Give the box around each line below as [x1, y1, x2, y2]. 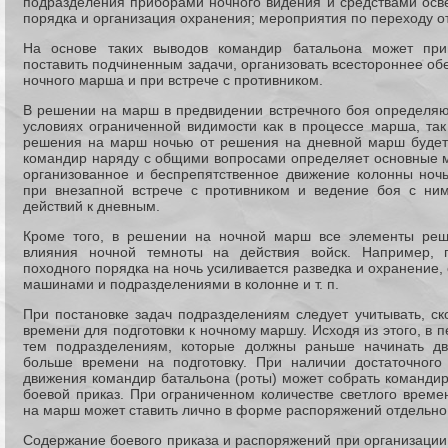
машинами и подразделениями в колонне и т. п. [23, 276, 339, 292]
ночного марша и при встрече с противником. [23, 72, 323, 88]
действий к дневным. [23, 198, 160, 214]
